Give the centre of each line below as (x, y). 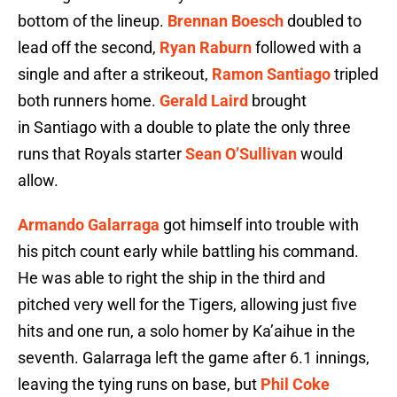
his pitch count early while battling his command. (188, 252)
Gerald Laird (204, 101)
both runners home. (89, 101)
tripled (354, 74)
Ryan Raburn (206, 48)
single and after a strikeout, (115, 74)
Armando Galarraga (89, 225)
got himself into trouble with (259, 225)
